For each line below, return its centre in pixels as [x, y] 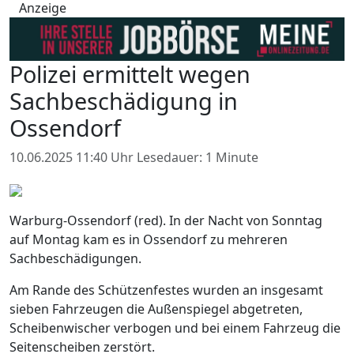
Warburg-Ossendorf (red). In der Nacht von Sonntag [166, 221]
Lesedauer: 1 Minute [198, 158]
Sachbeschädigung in [124, 101]
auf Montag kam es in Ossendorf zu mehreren [149, 240]
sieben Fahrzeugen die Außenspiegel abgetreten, [156, 309]
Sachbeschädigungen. [75, 259]
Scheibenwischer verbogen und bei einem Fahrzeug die [175, 328]
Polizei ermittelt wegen [130, 74]
